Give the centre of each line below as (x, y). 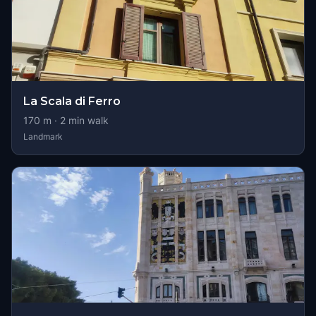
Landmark (43, 136)
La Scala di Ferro (72, 101)
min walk (87, 120)
